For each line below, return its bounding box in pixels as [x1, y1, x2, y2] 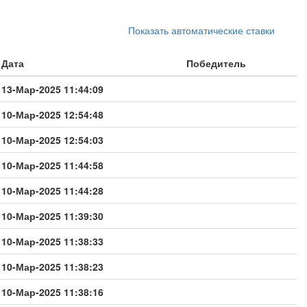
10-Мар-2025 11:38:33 [1, 234, 103, 248]
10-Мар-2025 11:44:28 [1, 183, 103, 197]
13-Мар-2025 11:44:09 [1, 82, 103, 96]
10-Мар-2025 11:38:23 [1, 259, 103, 273]
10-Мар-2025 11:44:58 [1, 158, 103, 172]
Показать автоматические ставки [128, 23, 275, 37]
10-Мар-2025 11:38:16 [1, 284, 103, 299]
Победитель [186, 56, 246, 70]
